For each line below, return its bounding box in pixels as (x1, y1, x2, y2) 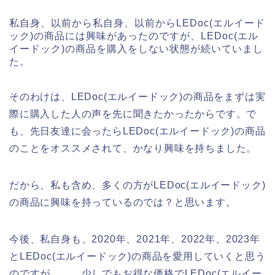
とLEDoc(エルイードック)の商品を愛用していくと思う (9, 251, 266, 262)
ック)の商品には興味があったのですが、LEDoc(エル (9, 31, 258, 42)
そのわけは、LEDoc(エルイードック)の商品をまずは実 (9, 91, 266, 103)
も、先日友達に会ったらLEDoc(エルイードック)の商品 (9, 126, 266, 137)
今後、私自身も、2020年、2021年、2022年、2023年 (9, 234, 260, 245)
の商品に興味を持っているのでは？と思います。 (9, 197, 236, 208)
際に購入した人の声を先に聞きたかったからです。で (9, 109, 257, 120)
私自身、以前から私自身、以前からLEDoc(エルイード (9, 18, 265, 29)
